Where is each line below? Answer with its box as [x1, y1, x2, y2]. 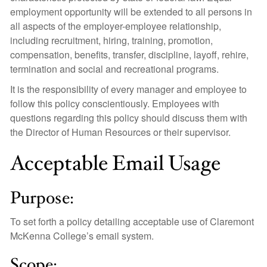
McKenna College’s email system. [10, 229, 154, 243]
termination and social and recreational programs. [10, 62, 219, 76]
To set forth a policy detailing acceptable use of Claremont [10, 215, 254, 228]
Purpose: [10, 187, 74, 210]
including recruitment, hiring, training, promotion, [10, 33, 213, 47]
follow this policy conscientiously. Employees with [10, 97, 219, 110]
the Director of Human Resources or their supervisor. [10, 125, 231, 139]
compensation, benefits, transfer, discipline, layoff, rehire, [10, 48, 249, 61]
